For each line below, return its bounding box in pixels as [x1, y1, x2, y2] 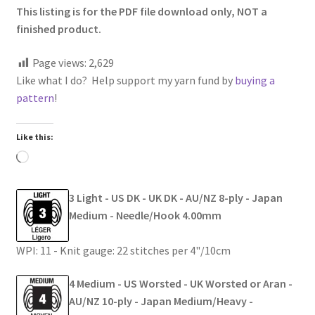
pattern [15, 90, 54, 105]
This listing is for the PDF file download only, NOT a [15, 4, 267, 19]
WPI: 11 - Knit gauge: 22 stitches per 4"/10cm [15, 243, 231, 257]
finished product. [15, 22, 101, 37]
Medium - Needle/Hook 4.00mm [68, 207, 221, 222]
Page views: [32, 55, 86, 70]
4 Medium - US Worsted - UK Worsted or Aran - [68, 276, 292, 291]
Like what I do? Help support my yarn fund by [15, 72, 235, 87]
